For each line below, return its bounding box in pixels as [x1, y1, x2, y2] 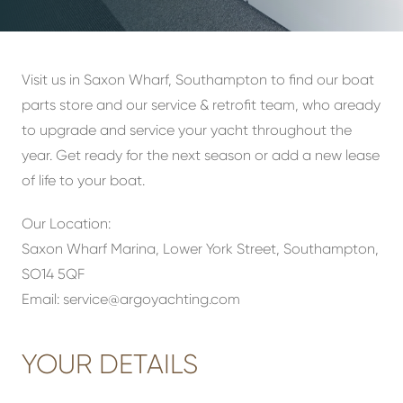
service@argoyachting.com [63, 291, 240, 308]
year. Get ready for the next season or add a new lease [22, 147, 380, 164]
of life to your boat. [22, 172, 145, 189]
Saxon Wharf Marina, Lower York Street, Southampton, [22, 240, 379, 257]
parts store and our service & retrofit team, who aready [22, 96, 381, 113]
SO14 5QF [22, 265, 85, 282]
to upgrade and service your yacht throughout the [22, 121, 352, 139]
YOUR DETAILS [22, 349, 198, 380]
